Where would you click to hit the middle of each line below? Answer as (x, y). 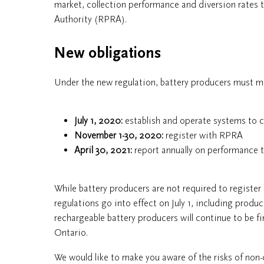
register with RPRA (203, 135)
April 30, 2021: (103, 150)
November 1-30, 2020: (119, 135)
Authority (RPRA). (90, 19)
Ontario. (71, 232)
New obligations (108, 53)
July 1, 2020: (98, 121)
